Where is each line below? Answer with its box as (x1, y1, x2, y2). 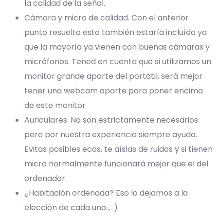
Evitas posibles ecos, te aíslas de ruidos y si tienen (24, 144, 213, 155)
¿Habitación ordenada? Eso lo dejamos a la (24, 187, 188, 199)
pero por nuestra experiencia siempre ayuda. (24, 129, 197, 141)
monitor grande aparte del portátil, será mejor (24, 71, 202, 82)
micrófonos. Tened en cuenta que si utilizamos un (24, 56, 211, 68)
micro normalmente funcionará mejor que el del (24, 158, 208, 170)
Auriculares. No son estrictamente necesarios (24, 114, 198, 126)
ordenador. (24, 173, 67, 184)
